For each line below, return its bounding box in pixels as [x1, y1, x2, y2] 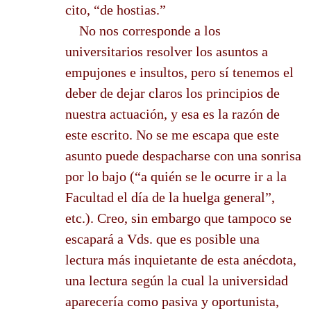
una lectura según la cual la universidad [65, 272, 288, 288]
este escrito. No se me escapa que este [65, 126, 279, 142]
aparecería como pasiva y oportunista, [65, 293, 279, 309]
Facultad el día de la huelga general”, [65, 189, 275, 205]
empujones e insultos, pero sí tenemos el [65, 64, 294, 80]
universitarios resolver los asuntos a [65, 43, 268, 59]
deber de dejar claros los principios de [65, 85, 280, 101]
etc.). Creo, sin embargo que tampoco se [65, 210, 292, 226]
